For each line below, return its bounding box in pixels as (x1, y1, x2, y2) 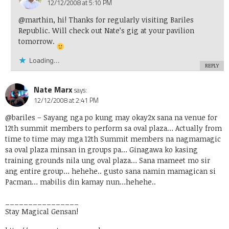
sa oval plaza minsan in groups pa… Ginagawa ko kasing (5, 145, 198, 155)
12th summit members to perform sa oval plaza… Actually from (5, 123, 222, 133)
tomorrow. (18, 36, 57, 47)
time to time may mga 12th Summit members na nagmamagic (5, 134, 221, 144)
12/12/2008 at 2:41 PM (34, 95, 99, 106)
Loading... (29, 57, 60, 65)
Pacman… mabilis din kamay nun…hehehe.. (5, 177, 156, 187)
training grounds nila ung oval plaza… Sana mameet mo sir (5, 155, 210, 166)
